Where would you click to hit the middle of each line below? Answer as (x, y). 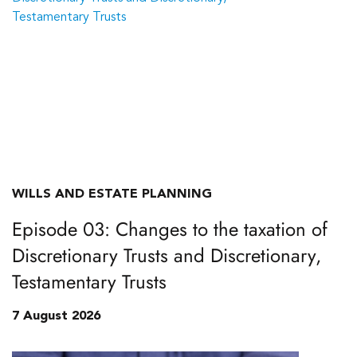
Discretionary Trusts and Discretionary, (167, 255)
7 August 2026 (56, 316)
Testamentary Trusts (89, 282)
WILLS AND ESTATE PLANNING (112, 194)
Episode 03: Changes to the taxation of (170, 229)
